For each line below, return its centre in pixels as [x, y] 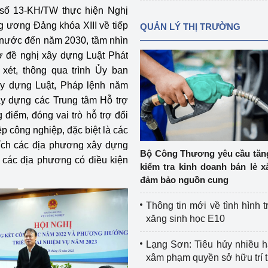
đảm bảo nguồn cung [184, 180]
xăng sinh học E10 [185, 219]
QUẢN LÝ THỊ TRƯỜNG [190, 27]
